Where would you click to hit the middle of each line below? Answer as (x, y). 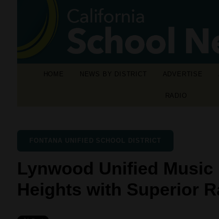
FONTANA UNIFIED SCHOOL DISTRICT (95, 141)
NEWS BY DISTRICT (113, 74)
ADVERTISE (183, 74)
